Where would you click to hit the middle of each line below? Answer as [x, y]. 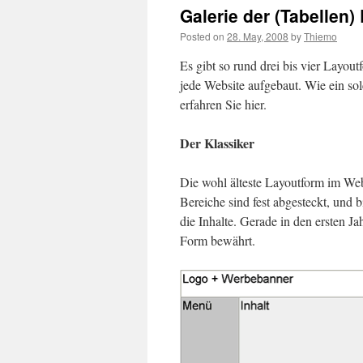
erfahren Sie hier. [223, 104]
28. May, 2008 [258, 36]
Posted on [202, 36]
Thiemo [320, 36]
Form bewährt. [218, 240]
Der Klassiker [217, 143]
